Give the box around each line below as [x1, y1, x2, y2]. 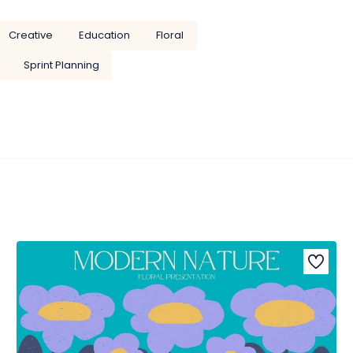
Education [78, 28, 130, 43]
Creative [8, 28, 53, 43]
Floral [155, 28, 184, 43]
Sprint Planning [23, 57, 99, 72]
